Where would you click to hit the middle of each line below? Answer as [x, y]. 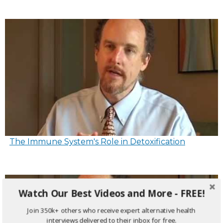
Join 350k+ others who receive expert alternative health [111, 210]
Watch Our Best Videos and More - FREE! [111, 193]
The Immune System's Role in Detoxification [97, 141]
